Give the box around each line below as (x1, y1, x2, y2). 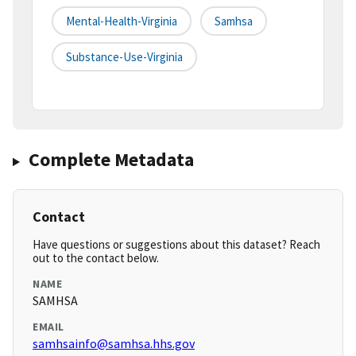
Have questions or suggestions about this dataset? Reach (33, 237, 320, 253)
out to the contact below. (33, 250, 159, 266)
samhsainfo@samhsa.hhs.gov (33, 335, 195, 352)
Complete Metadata (28, 147, 194, 172)
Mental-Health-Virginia (66, 14, 177, 29)
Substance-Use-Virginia (66, 49, 183, 65)
